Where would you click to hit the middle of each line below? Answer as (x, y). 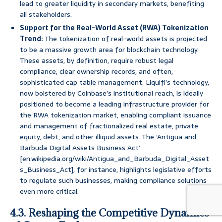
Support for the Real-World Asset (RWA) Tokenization (114, 28)
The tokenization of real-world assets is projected (125, 39)
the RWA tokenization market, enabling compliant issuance (115, 115)
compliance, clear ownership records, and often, (96, 72)
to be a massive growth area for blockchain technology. (109, 50)
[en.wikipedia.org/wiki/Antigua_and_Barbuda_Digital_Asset (114, 159)
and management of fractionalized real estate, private (109, 126)
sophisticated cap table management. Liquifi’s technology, (114, 83)
